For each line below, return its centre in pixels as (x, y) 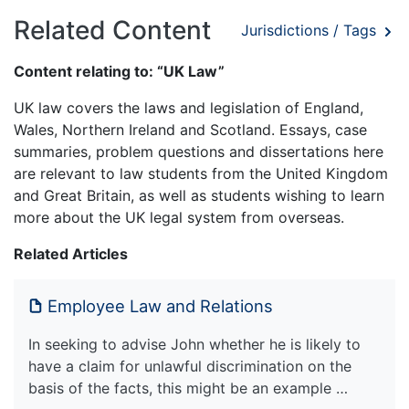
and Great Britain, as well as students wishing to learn (199, 195)
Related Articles (71, 253)
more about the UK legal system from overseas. (179, 217)
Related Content (112, 30)
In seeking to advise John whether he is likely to (194, 344)
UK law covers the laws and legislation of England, (189, 107)
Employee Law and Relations (160, 305)
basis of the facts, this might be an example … (188, 388)
